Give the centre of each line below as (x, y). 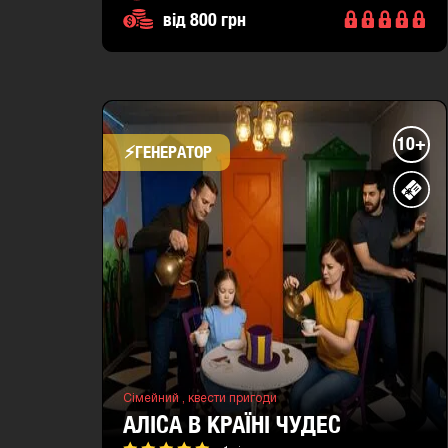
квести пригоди (232, 398)
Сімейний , (155, 398)
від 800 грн (204, 19)
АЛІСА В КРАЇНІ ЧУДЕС (232, 423)
